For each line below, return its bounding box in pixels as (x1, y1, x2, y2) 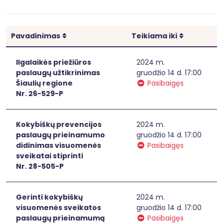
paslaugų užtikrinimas (16, 67, 100, 78)
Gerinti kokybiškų (16, 192, 83, 202)
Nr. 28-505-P (16, 161, 64, 171)
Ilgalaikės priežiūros (16, 57, 91, 67)
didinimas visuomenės (16, 140, 101, 150)
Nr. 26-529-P (16, 88, 63, 99)
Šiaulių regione (16, 78, 73, 88)
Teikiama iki (131, 30, 177, 41)
